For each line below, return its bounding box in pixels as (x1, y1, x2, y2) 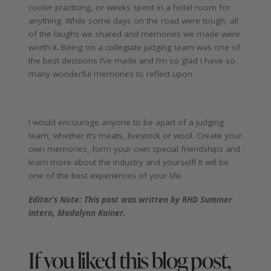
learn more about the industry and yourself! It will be (28, 156, 229, 168)
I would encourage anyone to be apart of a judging (28, 116, 224, 128)
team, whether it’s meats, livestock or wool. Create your (28, 129, 243, 141)
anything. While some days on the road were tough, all (28, 15, 239, 27)
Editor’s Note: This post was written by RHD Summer (28, 194, 233, 205)
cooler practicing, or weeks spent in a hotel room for (28, 2, 231, 13)
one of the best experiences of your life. (28, 169, 183, 181)
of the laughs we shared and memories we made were (28, 28, 241, 40)
